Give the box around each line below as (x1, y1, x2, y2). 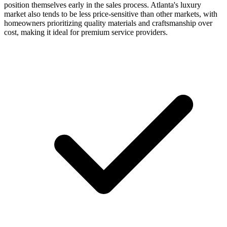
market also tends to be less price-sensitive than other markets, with (4, 9, 217, 18)
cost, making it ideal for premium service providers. (4, 27, 168, 36)
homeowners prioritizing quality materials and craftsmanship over (4, 18, 212, 27)
